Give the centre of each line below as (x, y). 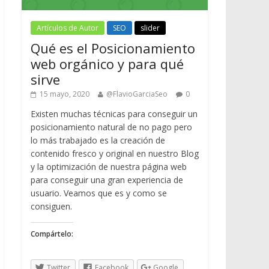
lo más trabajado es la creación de (98, 140)
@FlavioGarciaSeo (137, 94)
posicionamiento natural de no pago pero (111, 127)
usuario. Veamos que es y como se (99, 193)
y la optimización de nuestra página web (109, 166)
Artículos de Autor (68, 28)
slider (150, 28)
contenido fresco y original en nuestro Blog (115, 153)
